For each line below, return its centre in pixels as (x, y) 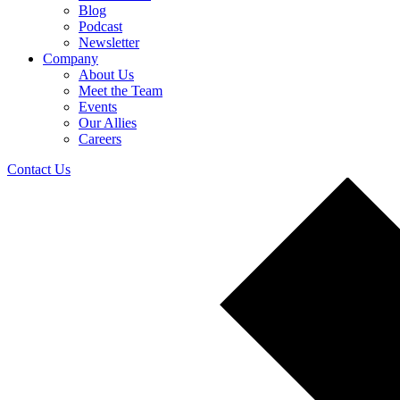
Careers (100, 138)
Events (98, 106)
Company (71, 58)
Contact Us (39, 169)
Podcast (100, 26)
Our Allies (108, 122)
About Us (106, 74)
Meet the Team (121, 90)
